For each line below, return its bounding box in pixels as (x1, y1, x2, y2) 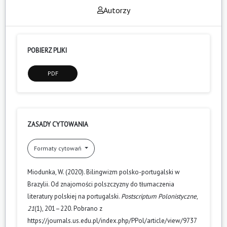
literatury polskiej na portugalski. (27, 192, 121, 201)
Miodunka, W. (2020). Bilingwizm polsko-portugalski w (27, 167, 180, 176)
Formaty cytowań (34, 144, 83, 152)
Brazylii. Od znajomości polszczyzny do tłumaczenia (27, 179, 174, 188)
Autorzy (103, 5, 130, 15)
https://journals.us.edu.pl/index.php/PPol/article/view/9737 (27, 216, 197, 225)
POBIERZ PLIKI (27, 46, 67, 55)
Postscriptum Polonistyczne (121, 192, 197, 201)
